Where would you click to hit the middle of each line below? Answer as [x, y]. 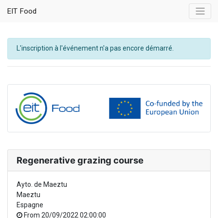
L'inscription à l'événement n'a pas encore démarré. [95, 48]
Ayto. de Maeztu [42, 185]
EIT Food [22, 11]
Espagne [30, 205]
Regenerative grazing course [80, 160]
